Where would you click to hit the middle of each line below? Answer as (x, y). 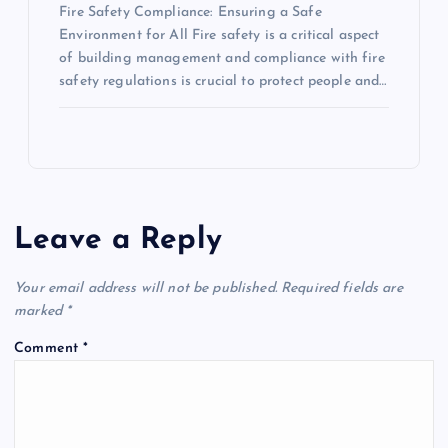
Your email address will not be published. (145, 288)
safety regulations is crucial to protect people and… (223, 82)
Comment (49, 348)
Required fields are (342, 288)
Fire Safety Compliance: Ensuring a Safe (190, 13)
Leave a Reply (118, 240)
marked (40, 311)
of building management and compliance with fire (222, 59)
